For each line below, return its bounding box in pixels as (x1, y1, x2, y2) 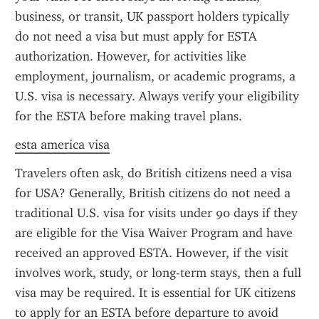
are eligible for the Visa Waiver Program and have (15, 225, 293, 241)
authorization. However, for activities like (15, 48, 246, 64)
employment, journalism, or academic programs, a (15, 68, 296, 84)
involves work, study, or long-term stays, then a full (15, 265, 301, 281)
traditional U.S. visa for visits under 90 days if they (15, 205, 298, 221)
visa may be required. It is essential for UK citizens (15, 285, 296, 300)
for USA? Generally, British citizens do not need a (15, 185, 291, 201)
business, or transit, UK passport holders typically (15, 9, 289, 24)
